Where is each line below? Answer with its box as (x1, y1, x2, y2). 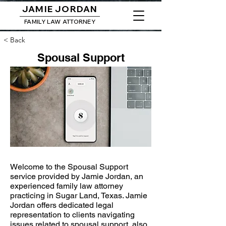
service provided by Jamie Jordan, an (10, 172, 143, 181)
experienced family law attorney (10, 181, 123, 191)
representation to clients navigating (10, 210, 135, 219)
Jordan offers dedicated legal (10, 200, 114, 210)
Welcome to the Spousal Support (10, 162, 128, 172)
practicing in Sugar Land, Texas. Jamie (10, 191, 147, 200)
